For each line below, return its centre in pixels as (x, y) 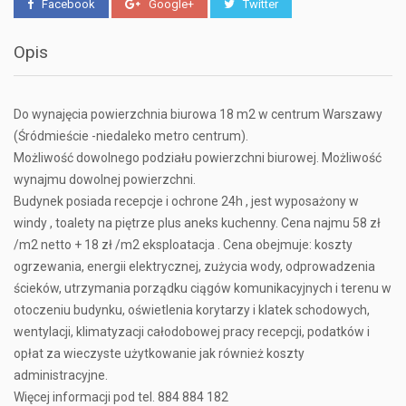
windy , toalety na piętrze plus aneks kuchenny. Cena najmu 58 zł (197, 223)
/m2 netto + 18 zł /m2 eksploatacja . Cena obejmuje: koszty (183, 245)
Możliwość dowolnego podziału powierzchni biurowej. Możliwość (198, 158)
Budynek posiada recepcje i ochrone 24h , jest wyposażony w (186, 202)
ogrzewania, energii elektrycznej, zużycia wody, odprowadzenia (194, 267)
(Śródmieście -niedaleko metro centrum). (131, 136)
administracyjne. (61, 376)
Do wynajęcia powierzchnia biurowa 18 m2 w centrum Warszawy (198, 115)
